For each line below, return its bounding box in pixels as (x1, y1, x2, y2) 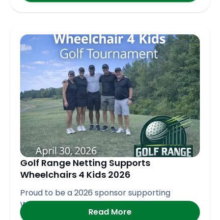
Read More (88, 206, 132, 218)
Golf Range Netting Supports (20, 157, 150, 169)
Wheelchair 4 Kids (20, 198, 89, 210)
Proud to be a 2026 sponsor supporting (20, 187, 170, 198)
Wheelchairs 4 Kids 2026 (20, 168, 131, 181)
